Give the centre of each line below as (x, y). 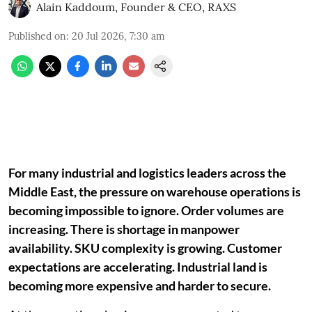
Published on (37, 37)
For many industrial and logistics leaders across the (147, 173)
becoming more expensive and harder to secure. (140, 286)
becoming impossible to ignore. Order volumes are (146, 211)
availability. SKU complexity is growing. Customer (145, 248)
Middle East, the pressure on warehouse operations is (155, 192)
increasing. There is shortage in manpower (124, 229)
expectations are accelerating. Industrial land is (138, 267)
